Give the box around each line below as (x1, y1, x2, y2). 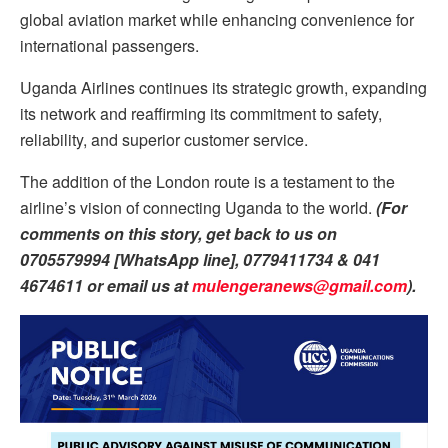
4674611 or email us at (20, 274, 192, 298)
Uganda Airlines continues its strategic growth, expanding (20, 76, 427, 100)
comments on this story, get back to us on (20, 222, 337, 246)
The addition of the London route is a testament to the (20, 170, 395, 194)
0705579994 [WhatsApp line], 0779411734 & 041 (20, 248, 380, 272)
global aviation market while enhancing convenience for (20, 8, 414, 32)
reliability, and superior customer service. (20, 128, 308, 152)
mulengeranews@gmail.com (192, 274, 407, 298)
